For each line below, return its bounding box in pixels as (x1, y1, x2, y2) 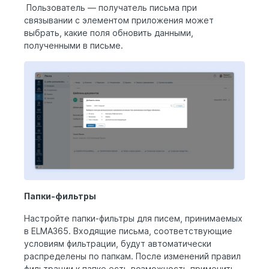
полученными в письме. (24, 40, 123, 50)
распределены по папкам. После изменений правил (24, 251, 241, 262)
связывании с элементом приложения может (24, 14, 214, 25)
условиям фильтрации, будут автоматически (24, 238, 211, 249)
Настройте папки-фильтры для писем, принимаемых (24, 213, 243, 224)
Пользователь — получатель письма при (24, 2, 197, 13)
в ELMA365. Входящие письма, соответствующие (24, 226, 232, 237)
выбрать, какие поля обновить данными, (24, 27, 193, 38)
